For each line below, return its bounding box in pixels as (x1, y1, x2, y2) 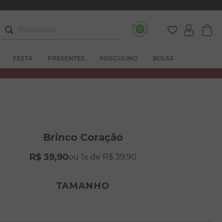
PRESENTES (48, 54, 85, 62)
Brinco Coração (43, 131, 123, 143)
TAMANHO (56, 180, 110, 191)
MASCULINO (100, 54, 138, 62)
